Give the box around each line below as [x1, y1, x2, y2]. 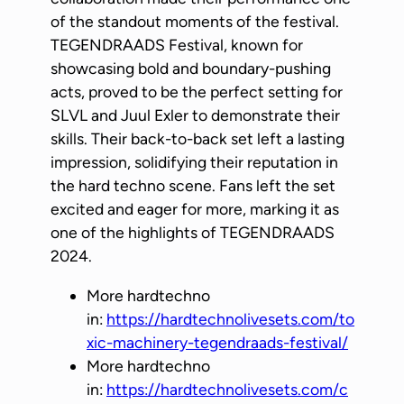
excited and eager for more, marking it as [50, 199, 339, 219]
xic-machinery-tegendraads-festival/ [87, 333, 348, 353]
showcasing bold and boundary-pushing [50, 59, 331, 78]
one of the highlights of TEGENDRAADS [50, 223, 335, 243]
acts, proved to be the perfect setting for [50, 82, 343, 102]
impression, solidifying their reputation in [50, 152, 338, 172]
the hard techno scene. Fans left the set [50, 176, 335, 196]
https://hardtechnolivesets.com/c [106, 380, 348, 399]
